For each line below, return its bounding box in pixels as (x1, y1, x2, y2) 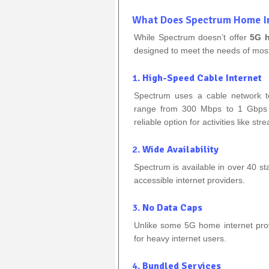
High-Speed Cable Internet (142, 71, 262, 84)
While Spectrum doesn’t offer (134, 32, 250, 42)
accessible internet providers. (134, 175, 245, 185)
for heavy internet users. (134, 233, 226, 243)
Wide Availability (142, 143, 219, 156)
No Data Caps (142, 201, 202, 214)
